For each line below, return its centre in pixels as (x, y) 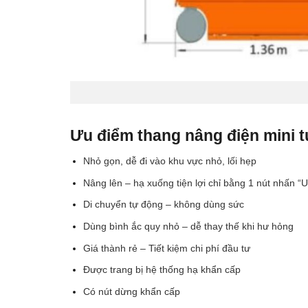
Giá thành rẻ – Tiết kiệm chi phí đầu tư (166, 248)
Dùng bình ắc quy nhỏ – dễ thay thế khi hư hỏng (188, 227)
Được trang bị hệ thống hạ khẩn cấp (162, 270)
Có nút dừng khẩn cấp (131, 291)
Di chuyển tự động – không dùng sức (163, 205)
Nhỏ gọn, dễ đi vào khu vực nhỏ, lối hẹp (169, 161)
